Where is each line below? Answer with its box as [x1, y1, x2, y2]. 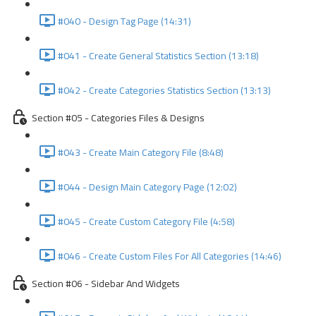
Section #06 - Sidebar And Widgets [32, 274, 180, 293]
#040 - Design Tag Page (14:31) [58, 12, 191, 30]
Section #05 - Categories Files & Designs [32, 109, 205, 127]
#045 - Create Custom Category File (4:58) [58, 212, 235, 231]
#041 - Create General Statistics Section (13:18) [58, 47, 259, 65]
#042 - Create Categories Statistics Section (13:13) [58, 81, 271, 99]
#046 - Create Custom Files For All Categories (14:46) [58, 247, 281, 265]
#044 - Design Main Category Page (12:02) [58, 178, 237, 196]
